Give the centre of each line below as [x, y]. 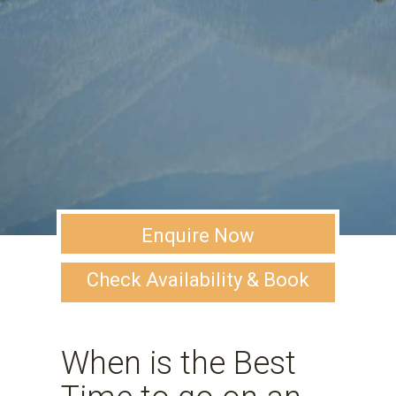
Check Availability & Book [198, 279]
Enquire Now [198, 235]
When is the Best [179, 363]
